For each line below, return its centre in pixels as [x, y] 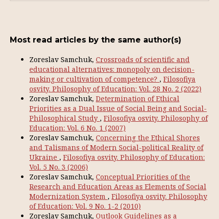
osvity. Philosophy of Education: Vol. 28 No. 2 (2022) [115, 89]
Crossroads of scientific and [143, 59]
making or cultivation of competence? [94, 79]
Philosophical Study [65, 118]
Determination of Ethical [138, 99]
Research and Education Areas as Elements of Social [118, 186]
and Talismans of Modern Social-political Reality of [116, 147]
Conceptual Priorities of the [143, 177]
